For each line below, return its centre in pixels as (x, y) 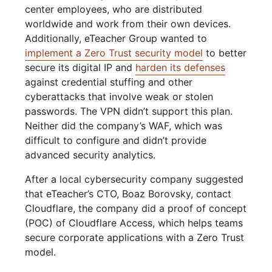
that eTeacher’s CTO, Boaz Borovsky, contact (128, 194)
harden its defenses (181, 68)
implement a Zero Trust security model (114, 53)
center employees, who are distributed (114, 9)
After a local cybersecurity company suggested (134, 179)
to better (225, 53)
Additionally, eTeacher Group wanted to (116, 39)
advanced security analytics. (90, 155)
